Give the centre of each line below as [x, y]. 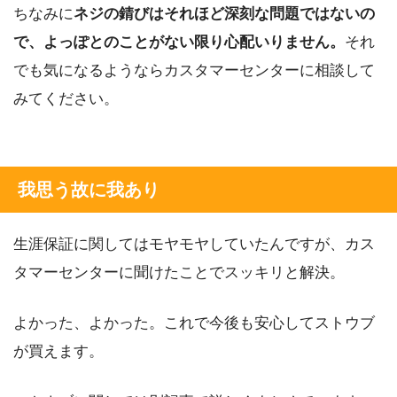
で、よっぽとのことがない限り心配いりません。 [179, 42]
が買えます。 [58, 351]
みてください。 [66, 98]
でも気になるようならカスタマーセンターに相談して [194, 70]
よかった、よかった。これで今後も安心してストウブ [194, 323]
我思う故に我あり [89, 189]
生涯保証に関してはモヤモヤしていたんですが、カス [194, 244]
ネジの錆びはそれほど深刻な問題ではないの [224, 13]
